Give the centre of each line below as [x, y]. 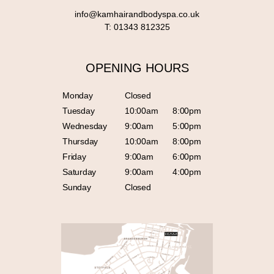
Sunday [77, 187]
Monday [78, 96]
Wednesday [85, 126]
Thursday [80, 142]
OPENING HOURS [137, 68]
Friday [74, 157]
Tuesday [79, 111]
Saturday [80, 172]
